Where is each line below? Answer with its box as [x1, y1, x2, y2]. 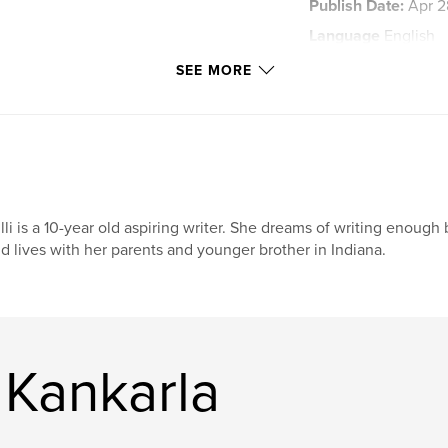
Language [309, 25, 381, 46]
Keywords [309, 55, 381, 76]
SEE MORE [176, 61, 252, 79]
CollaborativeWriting [325, 86, 424, 104]
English [380, 25, 436, 46]
